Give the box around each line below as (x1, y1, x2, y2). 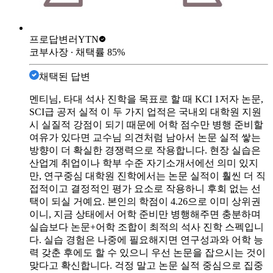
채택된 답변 (39, 71, 90, 82)
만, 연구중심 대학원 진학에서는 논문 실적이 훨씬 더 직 (29, 170, 266, 181)
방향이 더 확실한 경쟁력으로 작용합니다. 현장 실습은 (29, 144, 261, 155)
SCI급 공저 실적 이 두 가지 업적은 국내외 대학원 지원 (29, 106, 261, 117)
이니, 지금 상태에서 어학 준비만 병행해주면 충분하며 (29, 208, 261, 219)
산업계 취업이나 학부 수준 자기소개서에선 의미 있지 (29, 157, 258, 168)
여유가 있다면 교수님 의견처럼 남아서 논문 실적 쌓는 (29, 132, 261, 143)
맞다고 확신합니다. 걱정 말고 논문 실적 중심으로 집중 (29, 260, 263, 271)
